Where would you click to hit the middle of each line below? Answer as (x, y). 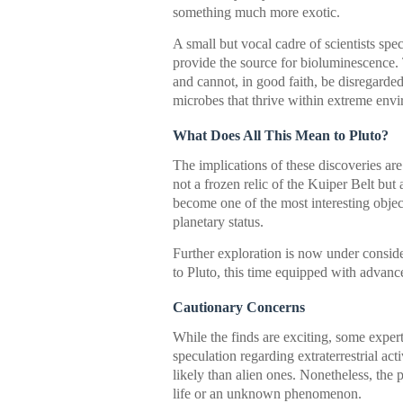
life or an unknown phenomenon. (267, 394)
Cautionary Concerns (239, 307)
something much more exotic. (256, 12)
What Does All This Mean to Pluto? (281, 135)
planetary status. (218, 222)
